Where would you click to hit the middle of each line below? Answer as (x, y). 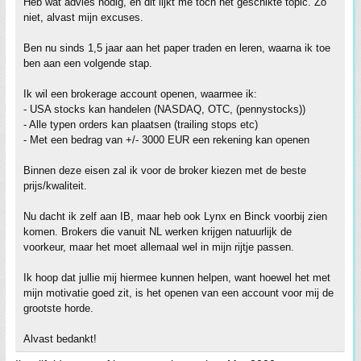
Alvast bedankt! (60, 339)
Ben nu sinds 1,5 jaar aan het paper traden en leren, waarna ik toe (177, 48)
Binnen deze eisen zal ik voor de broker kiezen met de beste (165, 170)
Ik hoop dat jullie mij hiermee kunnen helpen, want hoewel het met (177, 278)
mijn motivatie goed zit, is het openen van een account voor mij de (178, 293)
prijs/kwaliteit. (55, 186)
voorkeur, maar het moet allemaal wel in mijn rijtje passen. (159, 247)
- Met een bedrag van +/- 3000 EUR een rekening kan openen (166, 140)
